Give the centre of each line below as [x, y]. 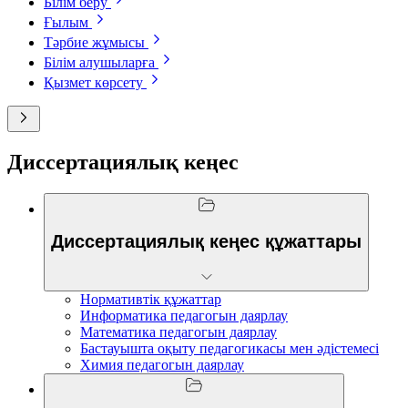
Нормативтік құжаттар [151, 299]
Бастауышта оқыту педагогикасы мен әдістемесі [229, 348]
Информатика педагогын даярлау [184, 315]
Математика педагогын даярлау [178, 331]
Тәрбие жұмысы [94, 42]
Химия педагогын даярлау [162, 364]
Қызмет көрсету [93, 82]
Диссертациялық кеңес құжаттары [206, 242]
